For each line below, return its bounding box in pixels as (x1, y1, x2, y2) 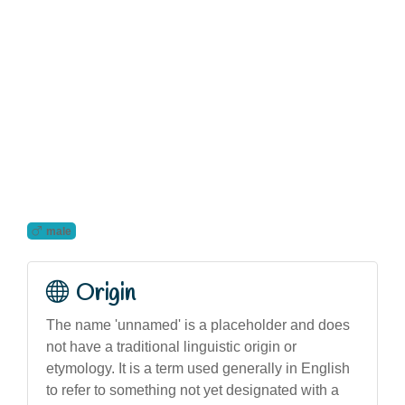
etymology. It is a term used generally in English (46, 360, 350, 376)
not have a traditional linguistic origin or (46, 338, 297, 354)
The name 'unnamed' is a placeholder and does (46, 316, 350, 333)
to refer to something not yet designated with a (46, 381, 339, 398)
